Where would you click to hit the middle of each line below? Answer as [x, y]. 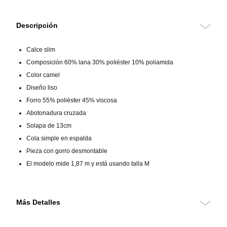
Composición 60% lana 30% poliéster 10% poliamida [100, 77]
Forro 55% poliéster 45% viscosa [72, 115]
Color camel [43, 89]
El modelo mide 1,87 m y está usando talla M [88, 178]
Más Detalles [38, 217]
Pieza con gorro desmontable [67, 165]
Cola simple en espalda [59, 153]
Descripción [37, 40]
